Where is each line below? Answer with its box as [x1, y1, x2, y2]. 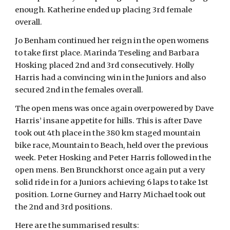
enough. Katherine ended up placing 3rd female [15, 5, 193, 14]
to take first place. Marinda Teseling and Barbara [15, 48, 200, 57]
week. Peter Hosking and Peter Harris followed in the [15, 153, 212, 162]
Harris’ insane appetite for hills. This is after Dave [15, 116, 202, 125]
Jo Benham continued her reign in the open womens [15, 36, 209, 45]
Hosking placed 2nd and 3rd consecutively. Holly [15, 61, 195, 70]
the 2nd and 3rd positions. [15, 202, 113, 212]
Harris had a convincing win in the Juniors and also [15, 73, 206, 82]
